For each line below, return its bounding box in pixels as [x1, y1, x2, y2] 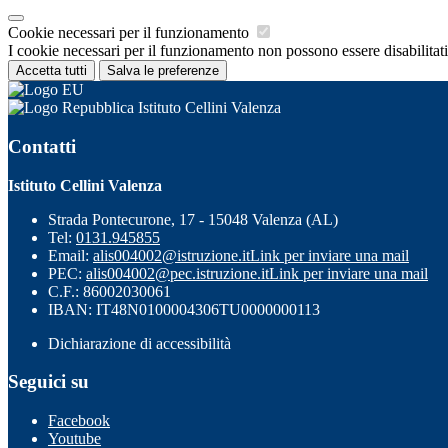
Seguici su [8, 371, 89, 393]
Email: [48, 246, 93, 264]
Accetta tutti [16, 63, 87, 79]
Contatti [8, 135, 76, 157]
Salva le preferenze [107, 63, 219, 79]
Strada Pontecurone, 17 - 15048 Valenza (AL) [48, 210, 338, 228]
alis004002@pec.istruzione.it [86, 264, 269, 282]
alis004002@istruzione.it [93, 246, 250, 264]
